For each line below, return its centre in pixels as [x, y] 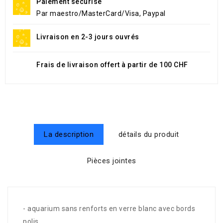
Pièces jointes [111, 161]
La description [69, 134]
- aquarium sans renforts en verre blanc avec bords [109, 208]
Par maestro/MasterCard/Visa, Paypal [101, 13]
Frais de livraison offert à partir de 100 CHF [112, 64]
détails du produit [149, 134]
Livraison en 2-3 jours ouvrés [88, 37]
